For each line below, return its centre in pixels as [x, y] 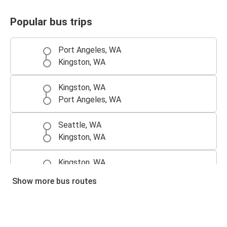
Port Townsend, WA [94, 175]
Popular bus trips [51, 22]
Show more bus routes [54, 181]
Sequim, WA [79, 200]
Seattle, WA [80, 125]
